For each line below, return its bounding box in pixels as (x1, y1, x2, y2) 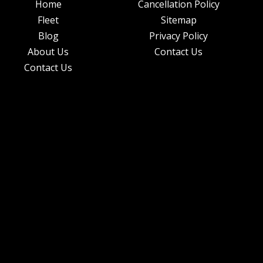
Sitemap (160, 13, 197, 26)
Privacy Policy (149, 29, 208, 42)
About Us (28, 45, 69, 58)
